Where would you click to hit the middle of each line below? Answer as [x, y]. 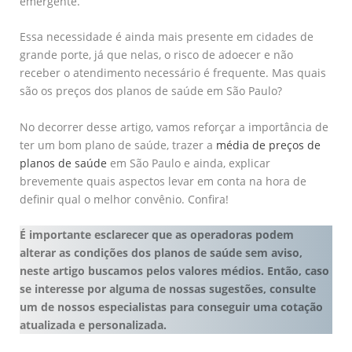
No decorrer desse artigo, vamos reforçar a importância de [174, 126]
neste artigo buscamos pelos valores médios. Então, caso [174, 271]
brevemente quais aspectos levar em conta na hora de [163, 181]
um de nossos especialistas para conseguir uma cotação [171, 307]
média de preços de [268, 145]
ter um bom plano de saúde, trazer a [118, 145]
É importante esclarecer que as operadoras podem [157, 235]
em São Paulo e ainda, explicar [189, 163]
